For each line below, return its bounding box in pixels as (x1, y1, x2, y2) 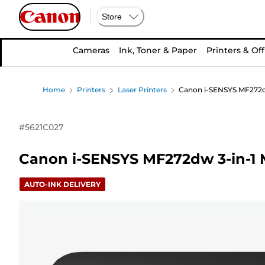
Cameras (73, 45, 109, 56)
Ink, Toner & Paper (119, 45, 197, 56)
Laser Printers (117, 85, 167, 94)
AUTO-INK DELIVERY (24, 179, 101, 189)
